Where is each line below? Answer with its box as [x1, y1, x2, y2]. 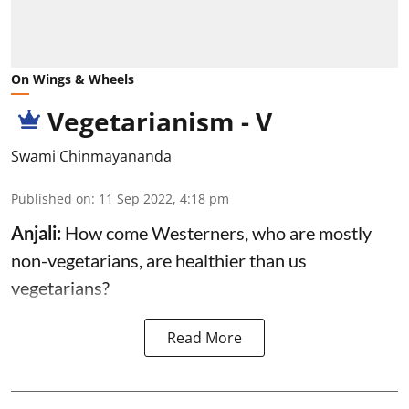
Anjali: [11, 221, 65, 244]
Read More [167, 327, 242, 348]
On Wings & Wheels [11, 69, 134, 88]
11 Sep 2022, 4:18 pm [99, 189, 229, 207]
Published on [11, 189, 91, 207]
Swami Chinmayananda [11, 145, 172, 166]
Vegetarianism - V [47, 103, 272, 139]
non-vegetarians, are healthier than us [11, 248, 307, 271]
